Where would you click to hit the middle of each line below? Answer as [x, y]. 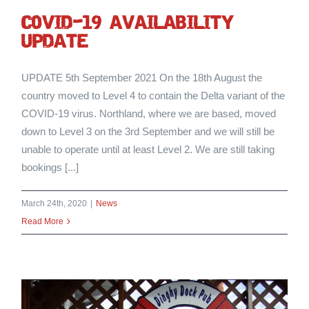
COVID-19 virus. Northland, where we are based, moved [149, 113]
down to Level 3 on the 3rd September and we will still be [148, 131]
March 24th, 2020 [54, 203]
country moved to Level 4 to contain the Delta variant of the [153, 95]
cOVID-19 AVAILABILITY [128, 23]
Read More [43, 221]
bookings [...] [50, 167]
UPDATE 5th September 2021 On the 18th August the [142, 77]
